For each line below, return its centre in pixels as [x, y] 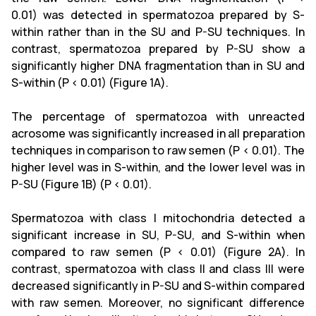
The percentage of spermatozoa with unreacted [158, 116]
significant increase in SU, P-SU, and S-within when [158, 235]
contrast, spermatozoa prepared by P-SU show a [158, 49]
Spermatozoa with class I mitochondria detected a [158, 218]
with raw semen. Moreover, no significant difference [158, 303]
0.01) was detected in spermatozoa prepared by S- [158, 15]
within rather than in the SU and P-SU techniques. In [158, 32]
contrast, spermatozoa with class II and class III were [158, 269]
